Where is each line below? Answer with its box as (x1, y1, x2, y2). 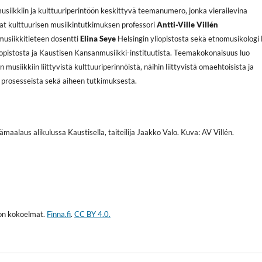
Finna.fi (47, 209, 71, 219)
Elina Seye (80, 33, 116, 43)
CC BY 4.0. (74, 209, 111, 219)
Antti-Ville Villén (157, 19, 219, 29)
